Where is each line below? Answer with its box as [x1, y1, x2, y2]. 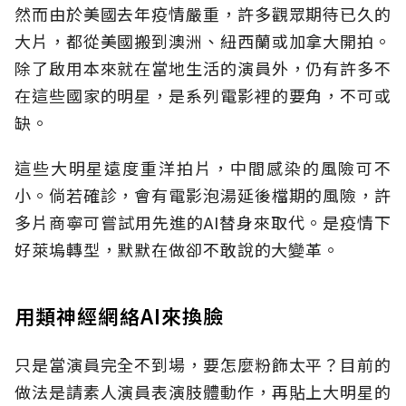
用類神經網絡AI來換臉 [14, 300, 225, 330]
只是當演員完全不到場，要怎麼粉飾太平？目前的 [14, 352, 391, 376]
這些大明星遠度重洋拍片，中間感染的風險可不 [14, 155, 391, 179]
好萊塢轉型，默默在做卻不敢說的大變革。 [14, 237, 341, 261]
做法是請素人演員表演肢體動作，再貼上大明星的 [14, 379, 391, 403]
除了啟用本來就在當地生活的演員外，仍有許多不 [14, 55, 391, 80]
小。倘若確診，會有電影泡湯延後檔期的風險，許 [14, 182, 391, 207]
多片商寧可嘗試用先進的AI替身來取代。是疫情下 [14, 209, 391, 234]
